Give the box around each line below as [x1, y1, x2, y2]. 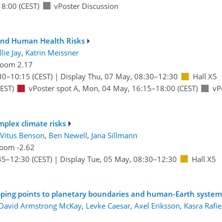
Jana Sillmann [91, 130, 137, 140]
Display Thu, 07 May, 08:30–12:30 [60, 71, 178, 82]
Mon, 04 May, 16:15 [82, 83, 152, 94]
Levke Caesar [85, 201, 130, 211]
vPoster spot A [28, 83, 78, 94]
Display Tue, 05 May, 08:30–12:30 [59, 154, 177, 164]
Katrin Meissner [25, 48, 79, 58]
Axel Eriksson [134, 201, 180, 211]
